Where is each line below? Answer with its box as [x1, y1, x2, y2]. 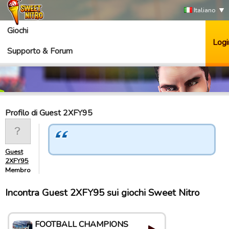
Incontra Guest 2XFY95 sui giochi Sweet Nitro [5, 186, 199, 199]
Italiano [192, 6, 216, 15]
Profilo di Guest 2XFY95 [5, 107, 93, 119]
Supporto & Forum [7, 45, 73, 57]
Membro [5, 166, 31, 175]
